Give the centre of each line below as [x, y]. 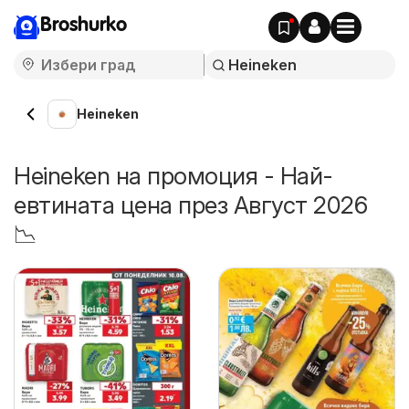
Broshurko [84, 26]
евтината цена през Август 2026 [190, 205]
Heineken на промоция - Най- [173, 176]
